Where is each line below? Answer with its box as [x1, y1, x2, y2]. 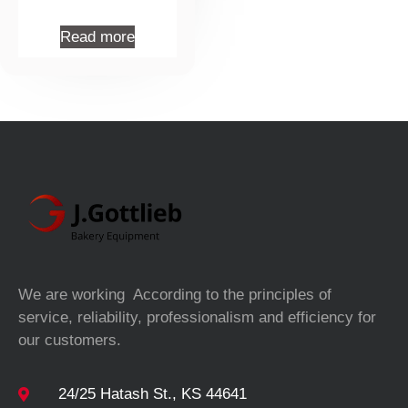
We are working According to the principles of [18, 286, 331, 304]
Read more [60, 28, 135, 46]
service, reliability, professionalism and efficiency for [18, 309, 376, 327]
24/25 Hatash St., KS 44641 [58, 385, 247, 403]
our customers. [18, 331, 121, 350]
